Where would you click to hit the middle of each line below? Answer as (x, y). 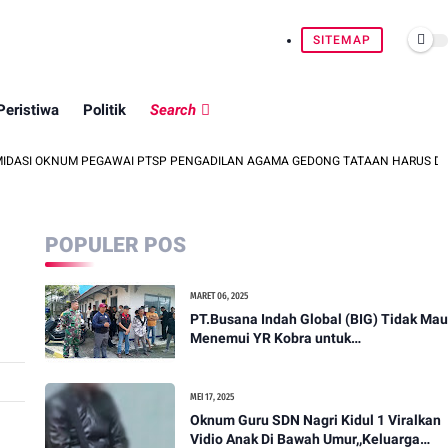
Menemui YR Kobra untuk (270, 338)
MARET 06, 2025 (218, 296)
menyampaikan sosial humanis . (291, 357)
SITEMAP (342, 40)
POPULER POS (115, 245)
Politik (104, 110)
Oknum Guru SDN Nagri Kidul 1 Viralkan (315, 420)
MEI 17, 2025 (211, 397)
